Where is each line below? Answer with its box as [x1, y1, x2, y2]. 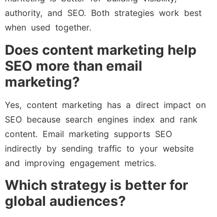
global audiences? [5, 193, 126, 210]
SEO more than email [5, 57, 142, 74]
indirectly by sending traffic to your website [5, 143, 194, 154]
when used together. [5, 22, 92, 33]
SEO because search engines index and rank [5, 114, 198, 124]
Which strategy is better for [5, 177, 188, 194]
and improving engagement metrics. [5, 157, 156, 168]
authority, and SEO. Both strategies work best [5, 8, 201, 18]
